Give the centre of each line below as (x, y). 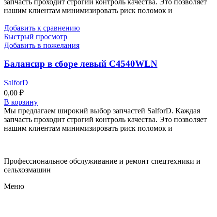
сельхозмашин (27, 170)
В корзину (21, 102)
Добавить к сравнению (42, 28)
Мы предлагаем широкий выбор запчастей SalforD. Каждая (102, 111)
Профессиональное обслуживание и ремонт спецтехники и (102, 161)
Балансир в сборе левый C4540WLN (81, 64)
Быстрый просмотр (36, 36)
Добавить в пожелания (42, 45)
